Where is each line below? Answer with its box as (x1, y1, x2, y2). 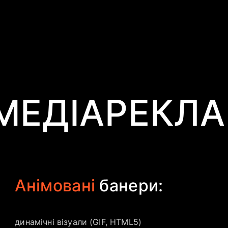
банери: (95, 176, 163, 195)
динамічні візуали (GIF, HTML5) (15, 217, 142, 227)
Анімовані (15, 176, 96, 195)
